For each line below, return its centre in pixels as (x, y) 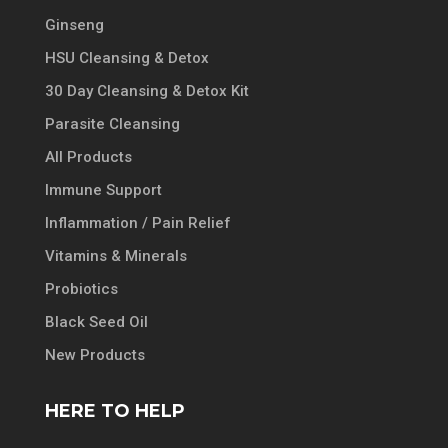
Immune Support (103, 189)
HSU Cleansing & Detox (126, 57)
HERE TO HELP (114, 410)
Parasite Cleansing (112, 123)
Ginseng (74, 24)
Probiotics (81, 288)
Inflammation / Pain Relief (137, 222)
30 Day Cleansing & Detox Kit (146, 90)
